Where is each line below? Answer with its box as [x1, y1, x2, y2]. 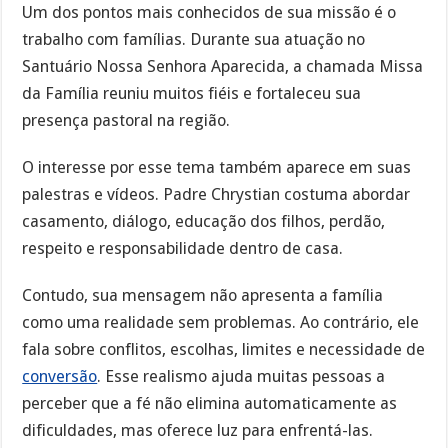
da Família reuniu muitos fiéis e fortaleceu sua [22, 83, 362, 103]
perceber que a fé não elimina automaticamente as [22, 393, 398, 413]
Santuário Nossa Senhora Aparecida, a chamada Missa [22, 56, 424, 76]
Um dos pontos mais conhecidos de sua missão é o [22, 2, 397, 22]
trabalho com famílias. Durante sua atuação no [22, 29, 366, 49]
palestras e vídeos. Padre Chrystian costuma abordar [22, 184, 411, 204]
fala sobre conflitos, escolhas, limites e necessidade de [22, 339, 426, 359]
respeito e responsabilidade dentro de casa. [22, 238, 344, 258]
